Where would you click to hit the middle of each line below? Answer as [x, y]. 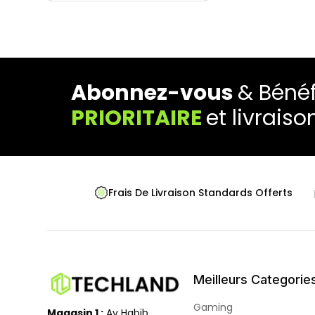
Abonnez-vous [154, 93]
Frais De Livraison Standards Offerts [201, 193]
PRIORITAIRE [136, 118]
